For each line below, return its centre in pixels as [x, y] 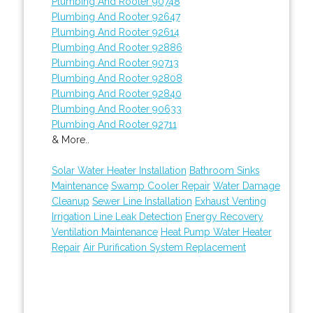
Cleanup [70, 201]
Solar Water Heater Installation [119, 170]
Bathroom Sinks [224, 170]
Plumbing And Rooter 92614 [115, 32]
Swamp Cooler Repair [160, 185]
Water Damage [246, 185]
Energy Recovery [224, 216]
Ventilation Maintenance [104, 232]
